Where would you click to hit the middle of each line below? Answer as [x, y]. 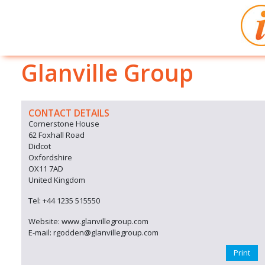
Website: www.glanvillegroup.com [88, 221]
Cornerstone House [64, 124]
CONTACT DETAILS [69, 113]
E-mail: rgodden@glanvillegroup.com [93, 232]
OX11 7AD [46, 169]
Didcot [40, 146]
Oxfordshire [50, 157]
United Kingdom [57, 180]
